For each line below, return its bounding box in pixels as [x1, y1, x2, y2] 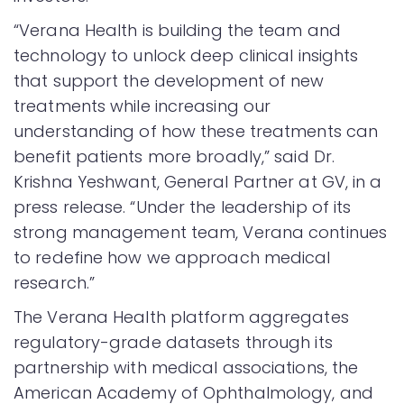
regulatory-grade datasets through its [14, 330, 333, 353]
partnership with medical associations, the [14, 355, 359, 379]
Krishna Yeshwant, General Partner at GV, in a [14, 170, 382, 193]
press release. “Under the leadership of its [14, 195, 352, 218]
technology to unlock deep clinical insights [14, 43, 359, 67]
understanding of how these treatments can [14, 119, 379, 142]
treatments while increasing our [14, 94, 271, 117]
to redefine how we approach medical [14, 245, 331, 269]
